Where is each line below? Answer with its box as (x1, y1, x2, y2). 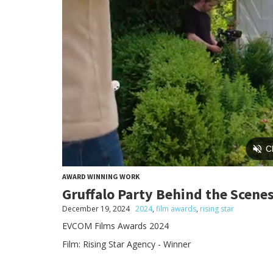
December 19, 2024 (62, 203, 130, 214)
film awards (156, 203, 196, 214)
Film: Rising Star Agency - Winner (62, 238, 191, 250)
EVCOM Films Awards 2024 (62, 219, 169, 232)
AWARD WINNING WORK (62, 171, 140, 181)
